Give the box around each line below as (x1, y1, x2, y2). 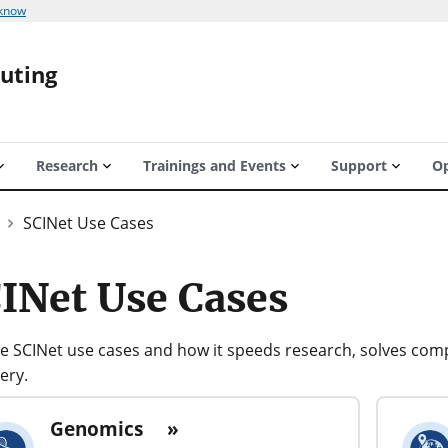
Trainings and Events (143, 156, 287, 175)
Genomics (50, 415, 143, 442)
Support (330, 156, 387, 175)
